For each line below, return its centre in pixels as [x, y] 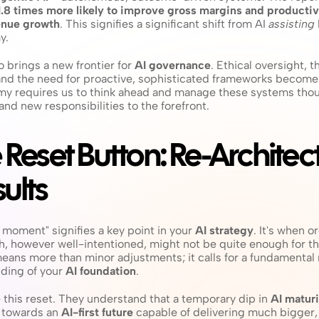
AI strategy [224, 230]
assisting [292, 24]
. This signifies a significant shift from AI [164, 24]
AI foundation [101, 271]
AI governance [173, 65]
